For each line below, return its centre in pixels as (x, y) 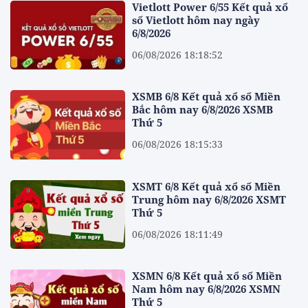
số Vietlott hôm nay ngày (196, 20)
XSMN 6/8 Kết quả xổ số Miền (207, 275)
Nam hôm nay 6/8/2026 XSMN (207, 288)
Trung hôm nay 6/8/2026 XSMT (209, 199)
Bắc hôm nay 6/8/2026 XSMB (203, 110)
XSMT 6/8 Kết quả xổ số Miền (207, 186)
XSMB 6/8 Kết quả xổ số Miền (207, 97)
